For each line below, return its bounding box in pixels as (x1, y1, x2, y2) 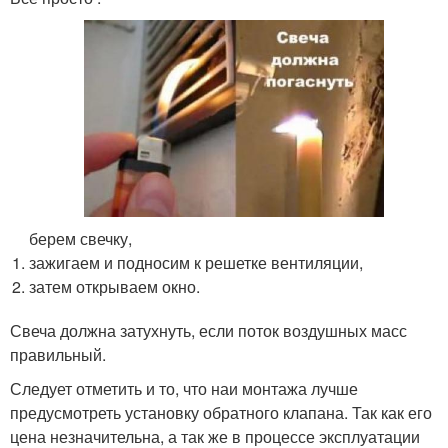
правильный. (10, 342, 106, 366)
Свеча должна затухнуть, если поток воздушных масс (10, 318, 407, 342)
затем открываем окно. (29, 274, 201, 298)
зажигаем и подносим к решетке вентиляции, (29, 250, 364, 274)
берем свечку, (29, 226, 133, 250)
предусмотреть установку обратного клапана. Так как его (10, 400, 432, 424)
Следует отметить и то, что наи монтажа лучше (10, 376, 358, 400)
